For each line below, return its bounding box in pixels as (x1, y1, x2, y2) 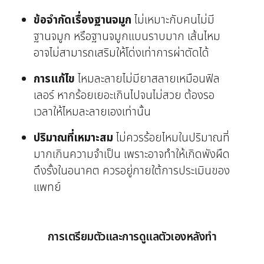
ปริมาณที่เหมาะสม (33, 129, 113, 146)
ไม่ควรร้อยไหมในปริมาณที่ (113, 129, 230, 146)
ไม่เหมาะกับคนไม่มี (131, 11, 214, 28)
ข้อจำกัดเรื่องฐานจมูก (33, 11, 131, 28)
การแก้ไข (33, 70, 75, 87)
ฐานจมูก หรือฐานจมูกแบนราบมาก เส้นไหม (33, 28, 220, 45)
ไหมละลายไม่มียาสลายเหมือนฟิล (74, 70, 220, 87)
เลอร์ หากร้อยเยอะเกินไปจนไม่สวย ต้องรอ (33, 87, 214, 104)
